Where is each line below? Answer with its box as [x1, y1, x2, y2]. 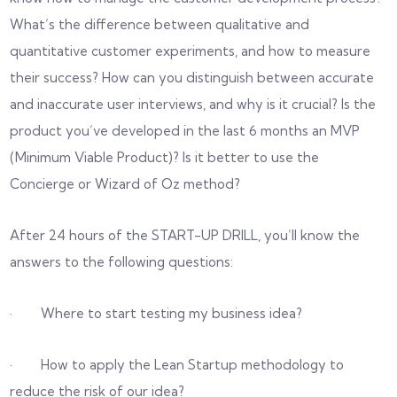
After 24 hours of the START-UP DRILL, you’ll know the [10, 226, 361, 244]
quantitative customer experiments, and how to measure [10, 42, 371, 59]
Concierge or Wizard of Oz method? [10, 175, 241, 192]
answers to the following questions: [10, 253, 234, 270]
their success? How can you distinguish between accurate [10, 68, 375, 86]
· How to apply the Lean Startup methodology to [10, 355, 345, 373]
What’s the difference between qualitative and [10, 15, 310, 33]
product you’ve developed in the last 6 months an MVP [10, 121, 361, 139]
